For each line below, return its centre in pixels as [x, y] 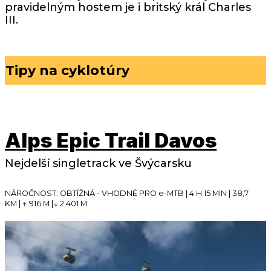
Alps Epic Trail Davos [111, 141]
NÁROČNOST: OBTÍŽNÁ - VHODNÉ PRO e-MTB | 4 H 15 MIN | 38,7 [127, 193]
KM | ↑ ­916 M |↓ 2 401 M [46, 204]
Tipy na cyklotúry [67, 70]
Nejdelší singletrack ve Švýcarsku [98, 164]
